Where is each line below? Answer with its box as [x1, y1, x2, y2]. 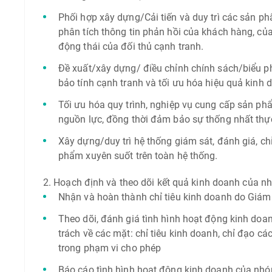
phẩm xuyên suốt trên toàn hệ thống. [58, 150, 218, 161]
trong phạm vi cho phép [58, 242, 161, 254]
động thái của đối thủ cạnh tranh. [58, 41, 204, 52]
